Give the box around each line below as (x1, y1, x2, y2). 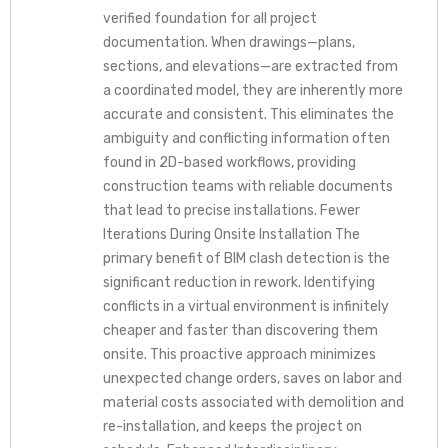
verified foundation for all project (102, 9, 317, 27)
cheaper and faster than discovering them (102, 321, 378, 339)
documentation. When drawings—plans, (102, 33, 355, 51)
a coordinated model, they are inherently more (102, 81, 403, 99)
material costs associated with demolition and (102, 393, 404, 411)
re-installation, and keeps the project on (102, 417, 362, 435)
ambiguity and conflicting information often (102, 129, 390, 147)
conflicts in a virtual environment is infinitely (102, 297, 389, 315)
